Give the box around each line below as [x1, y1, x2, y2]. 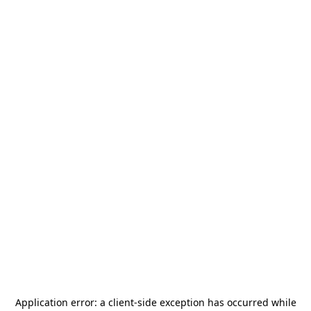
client [108, 296, 134, 309]
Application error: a [15, 296, 108, 309]
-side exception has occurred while [133, 296, 296, 309]
